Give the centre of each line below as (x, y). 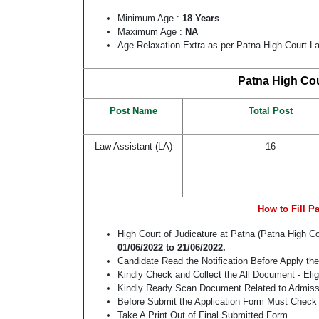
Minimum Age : (150, 19)
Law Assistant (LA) (133, 147)
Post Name (133, 111)
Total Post (271, 111)
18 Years (201, 19)
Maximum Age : (151, 32)
